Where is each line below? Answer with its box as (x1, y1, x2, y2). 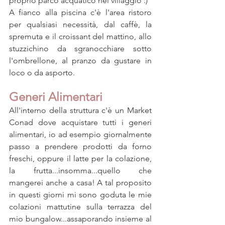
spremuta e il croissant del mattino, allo (9, 32, 152, 42)
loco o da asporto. (9, 68, 75, 78)
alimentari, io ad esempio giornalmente (9, 130, 152, 140)
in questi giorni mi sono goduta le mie (9, 190, 152, 200)
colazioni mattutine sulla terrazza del (9, 202, 152, 212)
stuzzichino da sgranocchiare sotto (9, 44, 152, 54)
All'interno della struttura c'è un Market (9, 105, 152, 116)
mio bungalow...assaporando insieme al (9, 214, 152, 224)
